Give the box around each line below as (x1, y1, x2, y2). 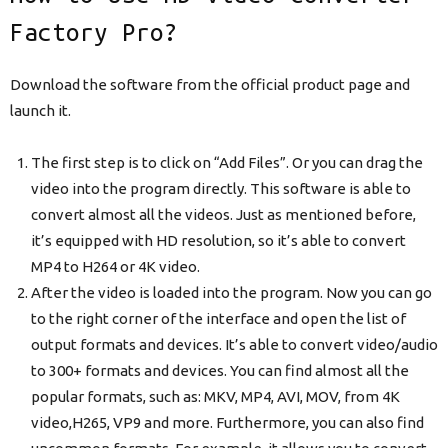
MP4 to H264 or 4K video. (31, 258, 200, 276)
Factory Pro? (10, 19, 178, 47)
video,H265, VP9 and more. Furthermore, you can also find (31, 414, 424, 432)
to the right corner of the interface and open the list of (31, 310, 406, 328)
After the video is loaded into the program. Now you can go (31, 284, 432, 302)
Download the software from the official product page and (10, 76, 410, 94)
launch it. (10, 102, 71, 120)
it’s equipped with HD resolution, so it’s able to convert (31, 232, 406, 250)
